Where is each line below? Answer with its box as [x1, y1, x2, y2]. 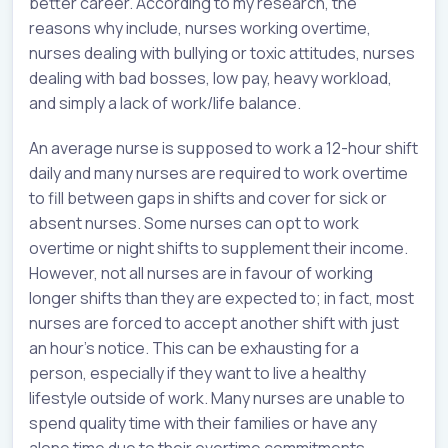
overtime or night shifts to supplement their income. [29, 236, 408, 259]
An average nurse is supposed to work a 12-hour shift [29, 136, 418, 159]
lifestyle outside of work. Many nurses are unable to [29, 386, 405, 409]
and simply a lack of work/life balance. [29, 91, 301, 114]
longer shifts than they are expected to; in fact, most [29, 286, 414, 309]
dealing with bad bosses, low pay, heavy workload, [29, 66, 392, 89]
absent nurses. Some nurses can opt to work [29, 211, 359, 234]
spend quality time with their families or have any [29, 411, 377, 434]
